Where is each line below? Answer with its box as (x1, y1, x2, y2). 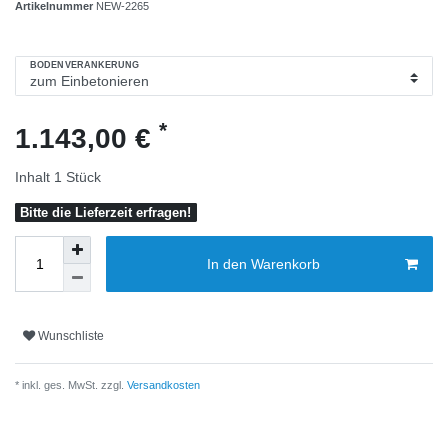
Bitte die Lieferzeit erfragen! (20, 204, 192, 220)
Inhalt (15, 168, 54, 185)
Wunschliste (38, 328, 104, 343)
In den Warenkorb (206, 255, 320, 272)
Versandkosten (124, 379, 200, 392)
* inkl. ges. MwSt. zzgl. (15, 379, 124, 392)
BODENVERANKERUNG (30, 60, 140, 71)
